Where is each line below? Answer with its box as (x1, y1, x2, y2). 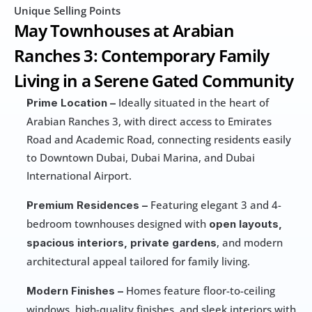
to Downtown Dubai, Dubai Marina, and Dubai (26, 150, 255, 165)
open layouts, (209, 217, 282, 231)
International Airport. (26, 169, 132, 183)
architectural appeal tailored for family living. (26, 254, 250, 269)
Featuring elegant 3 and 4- (148, 198, 281, 212)
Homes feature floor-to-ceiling (123, 283, 275, 298)
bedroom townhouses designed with (26, 217, 209, 231)
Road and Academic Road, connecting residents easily (26, 132, 291, 147)
